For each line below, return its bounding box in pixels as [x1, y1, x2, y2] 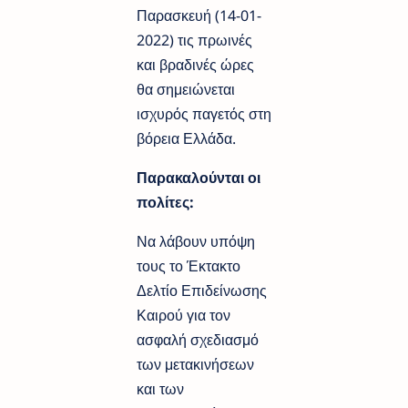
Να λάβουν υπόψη [137, 230, 255, 251]
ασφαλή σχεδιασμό [137, 329, 259, 350]
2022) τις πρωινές [137, 29, 252, 50]
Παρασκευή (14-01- [137, 5, 261, 25]
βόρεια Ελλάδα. [137, 127, 240, 148]
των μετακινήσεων [137, 353, 254, 374]
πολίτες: [137, 191, 194, 212]
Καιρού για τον [137, 304, 230, 325]
